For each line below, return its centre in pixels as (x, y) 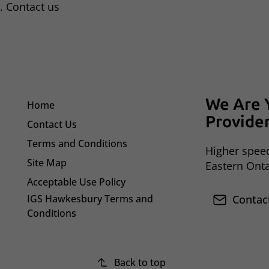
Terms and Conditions (77, 143)
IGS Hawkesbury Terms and (90, 198)
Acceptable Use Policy (77, 182)
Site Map (47, 162)
